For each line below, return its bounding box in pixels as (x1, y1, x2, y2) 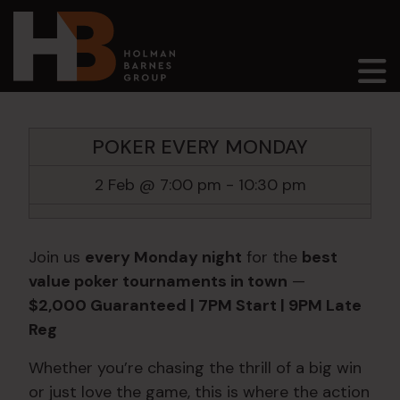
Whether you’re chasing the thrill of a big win (29, 357, 362, 379)
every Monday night (85, 246, 242, 269)
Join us (29, 246, 85, 269)
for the (242, 246, 302, 269)
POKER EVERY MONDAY (92, 133, 308, 160)
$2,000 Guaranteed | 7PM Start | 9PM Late (29, 295, 362, 317)
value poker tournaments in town (29, 271, 287, 293)
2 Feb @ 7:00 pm (94, 173, 221, 196)
